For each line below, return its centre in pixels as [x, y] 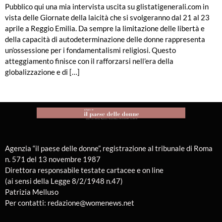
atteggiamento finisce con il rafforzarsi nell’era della [89, 61]
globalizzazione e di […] [42, 72]
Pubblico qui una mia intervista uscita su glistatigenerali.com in [107, 7]
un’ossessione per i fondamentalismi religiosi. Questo [90, 50]
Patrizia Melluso [32, 192]
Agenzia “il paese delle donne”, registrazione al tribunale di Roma [109, 148]
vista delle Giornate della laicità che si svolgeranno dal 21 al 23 [107, 18]
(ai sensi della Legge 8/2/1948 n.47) [65, 181]
